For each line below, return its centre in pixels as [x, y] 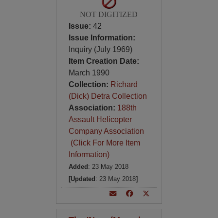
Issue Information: [102, 38]
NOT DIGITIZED [109, 14]
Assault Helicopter [100, 119]
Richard [124, 84]
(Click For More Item [104, 143]
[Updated [82, 179]
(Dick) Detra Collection [108, 96]
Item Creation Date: [104, 61]
